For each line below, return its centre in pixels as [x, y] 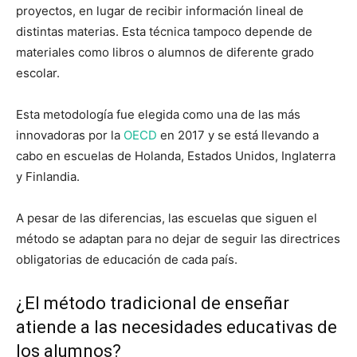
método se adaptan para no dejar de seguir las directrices [178, 238]
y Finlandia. [48, 176]
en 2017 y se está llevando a [238, 135]
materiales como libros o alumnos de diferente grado [165, 52]
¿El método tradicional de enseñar [153, 303]
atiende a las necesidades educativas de [177, 327]
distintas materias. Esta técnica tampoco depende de [164, 31]
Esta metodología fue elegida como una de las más [158, 114]
